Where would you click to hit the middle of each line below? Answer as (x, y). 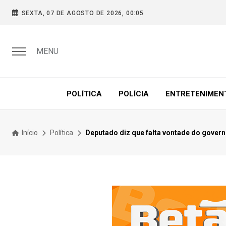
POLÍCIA (133, 94)
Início (29, 132)
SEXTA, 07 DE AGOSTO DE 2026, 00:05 (82, 13)
